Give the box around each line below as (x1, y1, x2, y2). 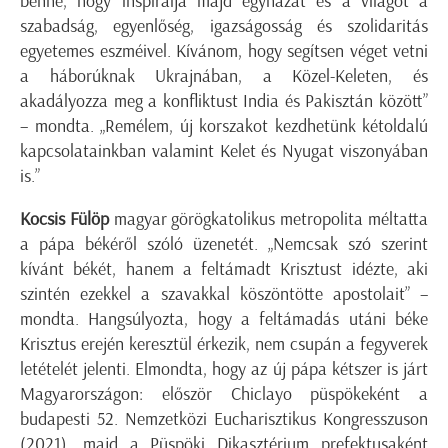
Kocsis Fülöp (20, 207, 109, 230)
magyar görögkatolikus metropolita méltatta (108, 207, 429, 230)
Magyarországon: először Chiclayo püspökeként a (20, 382, 428, 405)
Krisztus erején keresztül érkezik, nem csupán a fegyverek (20, 332, 428, 355)
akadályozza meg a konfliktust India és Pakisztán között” (20, 89, 428, 112)
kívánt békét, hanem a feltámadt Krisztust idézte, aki (20, 257, 428, 280)
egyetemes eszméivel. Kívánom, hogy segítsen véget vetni (20, 39, 428, 62)
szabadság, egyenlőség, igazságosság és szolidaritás (20, 14, 428, 37)
